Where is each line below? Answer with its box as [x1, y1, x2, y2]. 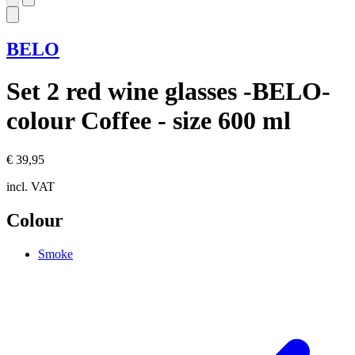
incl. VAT [6, 179, 55, 193]
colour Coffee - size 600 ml [6, 106, 291, 136]
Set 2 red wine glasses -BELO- [6, 77, 330, 106]
